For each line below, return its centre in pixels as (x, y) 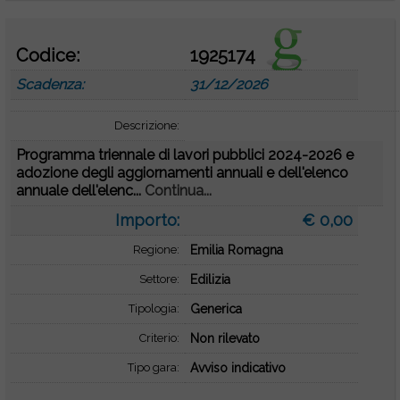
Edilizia (210, 279)
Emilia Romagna (236, 250)
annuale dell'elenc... (81, 191)
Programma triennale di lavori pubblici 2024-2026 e (185, 155)
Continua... (179, 191)
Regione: (156, 250)
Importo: (147, 220)
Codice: (48, 55)
